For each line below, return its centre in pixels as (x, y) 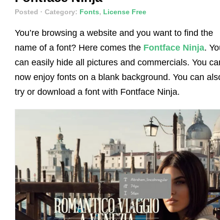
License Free (125, 12)
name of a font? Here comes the (79, 47)
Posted (27, 12)
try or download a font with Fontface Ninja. (97, 92)
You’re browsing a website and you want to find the (114, 33)
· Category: (60, 12)
